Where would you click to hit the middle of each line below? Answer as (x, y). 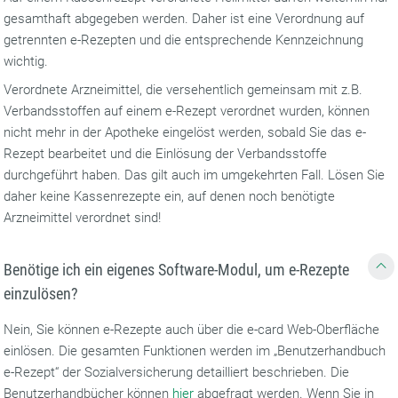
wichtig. (26, 61)
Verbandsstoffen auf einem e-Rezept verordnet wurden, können (187, 111)
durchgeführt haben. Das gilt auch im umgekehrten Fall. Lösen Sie (195, 175)
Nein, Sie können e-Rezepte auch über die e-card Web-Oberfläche (192, 330)
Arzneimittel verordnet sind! (84, 218)
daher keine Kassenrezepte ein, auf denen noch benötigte (170, 196)
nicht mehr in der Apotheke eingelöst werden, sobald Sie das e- (185, 132)
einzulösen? (41, 294)
